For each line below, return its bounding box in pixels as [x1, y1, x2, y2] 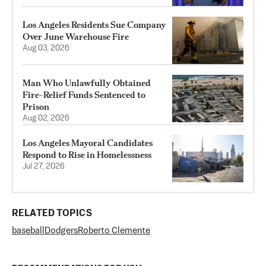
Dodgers [45, 226, 78, 235]
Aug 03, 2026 [23, 44, 69, 52]
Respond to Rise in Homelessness [23, 148, 151, 160]
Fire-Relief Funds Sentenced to [23, 88, 145, 100]
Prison [23, 100, 49, 112]
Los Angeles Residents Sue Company [23, 18, 166, 30]
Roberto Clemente [78, 226, 150, 235]
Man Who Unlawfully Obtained [23, 77, 151, 88]
